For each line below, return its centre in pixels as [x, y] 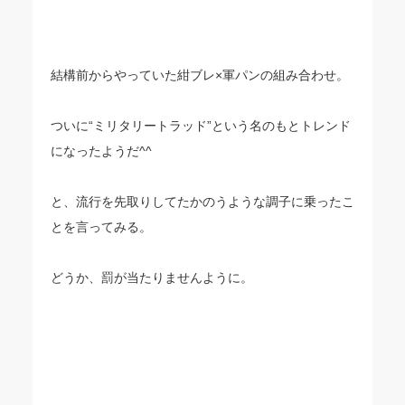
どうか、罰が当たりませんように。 [152, 278]
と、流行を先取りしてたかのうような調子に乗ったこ [202, 202]
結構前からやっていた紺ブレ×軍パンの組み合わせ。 [200, 75]
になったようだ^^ [101, 151]
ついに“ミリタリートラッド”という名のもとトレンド [201, 126]
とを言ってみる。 [101, 227]
